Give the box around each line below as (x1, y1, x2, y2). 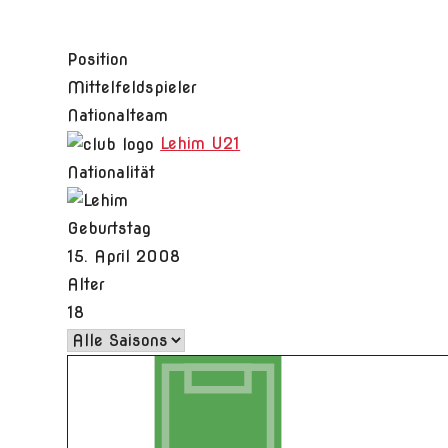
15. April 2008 (67, 247, 181, 267)
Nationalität (67, 162, 156, 182)
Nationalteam (67, 106, 169, 125)
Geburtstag (67, 219, 152, 239)
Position (67, 50, 129, 69)
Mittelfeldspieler (67, 78, 197, 97)
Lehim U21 (160, 134, 241, 153)
